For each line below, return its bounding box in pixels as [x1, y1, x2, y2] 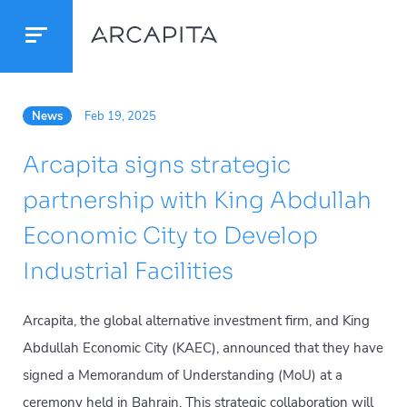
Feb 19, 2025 [84, 108, 156, 124]
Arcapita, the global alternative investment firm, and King [23, 312, 370, 330]
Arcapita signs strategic [23, 151, 291, 179]
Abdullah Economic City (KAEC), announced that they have [23, 339, 383, 357]
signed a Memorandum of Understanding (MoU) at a [23, 366, 342, 384]
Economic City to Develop [23, 222, 318, 250]
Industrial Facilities [23, 257, 233, 285]
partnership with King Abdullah [23, 186, 372, 214]
